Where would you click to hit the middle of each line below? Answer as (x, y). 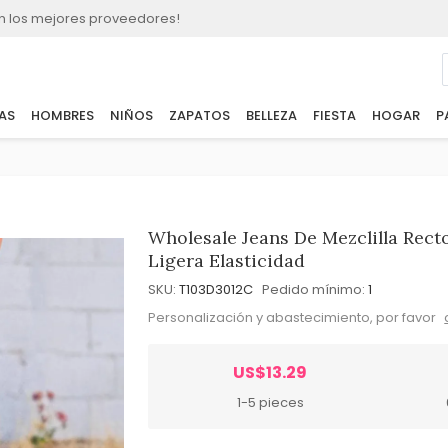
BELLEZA (271, 116)
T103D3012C (216, 289)
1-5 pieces (270, 402)
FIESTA (334, 116)
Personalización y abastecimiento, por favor (294, 317)
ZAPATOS (199, 116)
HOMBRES (62, 116)
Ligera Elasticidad (227, 260)
